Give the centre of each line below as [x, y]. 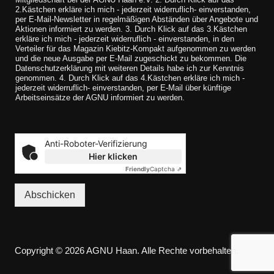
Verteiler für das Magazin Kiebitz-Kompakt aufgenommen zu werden [135, 49]
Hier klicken [113, 157]
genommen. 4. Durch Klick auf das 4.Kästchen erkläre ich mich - [130, 78]
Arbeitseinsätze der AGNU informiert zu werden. [100, 98]
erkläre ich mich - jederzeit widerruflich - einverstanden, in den [124, 39]
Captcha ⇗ [165, 169]
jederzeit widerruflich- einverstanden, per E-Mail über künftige [123, 88]
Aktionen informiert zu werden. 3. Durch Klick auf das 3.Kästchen [131, 29]
